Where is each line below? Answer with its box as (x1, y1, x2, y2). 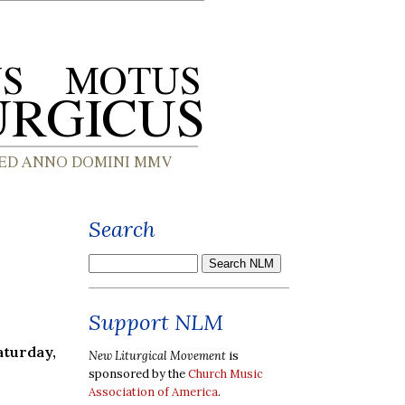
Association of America (89, 383, 218, 400)
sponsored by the (89, 365, 188, 381)
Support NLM (89, 308, 223, 336)
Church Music (188, 365, 263, 381)
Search (89, 215, 155, 243)
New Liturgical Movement (89, 347, 226, 363)
